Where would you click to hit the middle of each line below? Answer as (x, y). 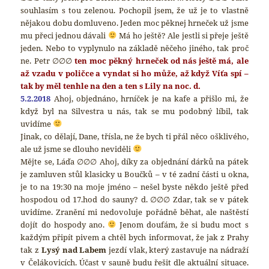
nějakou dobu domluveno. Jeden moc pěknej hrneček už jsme (134, 23)
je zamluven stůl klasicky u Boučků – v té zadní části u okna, (134, 174)
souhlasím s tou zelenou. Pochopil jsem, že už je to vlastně (134, 10)
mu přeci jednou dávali (64, 35)
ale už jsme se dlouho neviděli (77, 149)
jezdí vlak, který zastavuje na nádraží (177, 249)
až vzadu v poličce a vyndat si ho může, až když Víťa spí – (134, 73)
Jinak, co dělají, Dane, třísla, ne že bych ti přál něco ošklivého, (134, 136)
